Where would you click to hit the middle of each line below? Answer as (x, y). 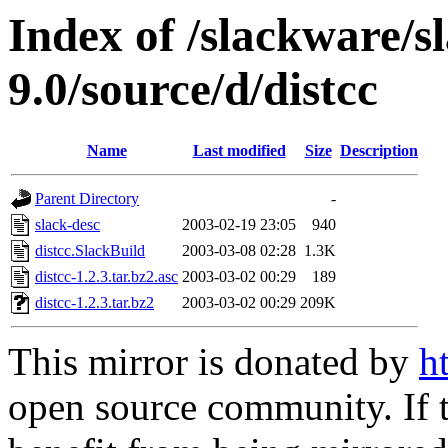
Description (379, 151)
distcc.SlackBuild (90, 251)
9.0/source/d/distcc (193, 89)
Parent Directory (87, 199)
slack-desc (67, 225)
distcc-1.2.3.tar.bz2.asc (106, 277)
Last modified (239, 151)
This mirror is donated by (213, 362)
